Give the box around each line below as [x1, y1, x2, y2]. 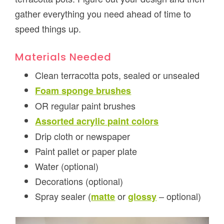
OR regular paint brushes [35, 99, 136, 112]
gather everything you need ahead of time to [15, 7, 191, 20]
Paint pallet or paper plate [35, 144, 137, 158]
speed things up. [15, 22, 81, 35]
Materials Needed [15, 50, 112, 64]
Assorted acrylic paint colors [35, 114, 159, 128]
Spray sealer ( [35, 189, 91, 203]
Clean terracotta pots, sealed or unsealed [35, 68, 200, 82]
